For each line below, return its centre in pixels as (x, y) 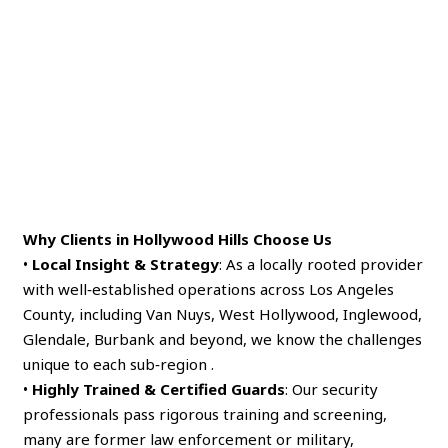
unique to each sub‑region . (119, 363)
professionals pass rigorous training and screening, (205, 413)
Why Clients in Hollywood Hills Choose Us (178, 238)
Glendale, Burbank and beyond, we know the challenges (223, 338)
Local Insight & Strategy (126, 263)
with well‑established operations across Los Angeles (209, 288)
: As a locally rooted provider (321, 263)
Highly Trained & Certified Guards (159, 388)
